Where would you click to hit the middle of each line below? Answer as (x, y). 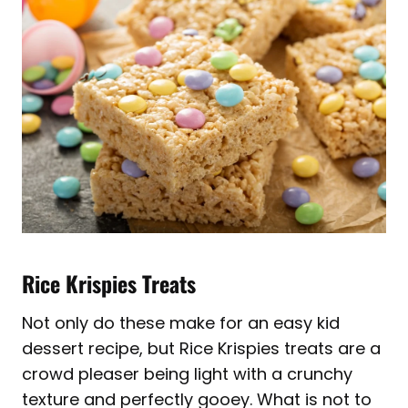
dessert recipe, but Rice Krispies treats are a (201, 348)
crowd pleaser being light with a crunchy (187, 373)
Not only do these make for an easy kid (181, 322)
